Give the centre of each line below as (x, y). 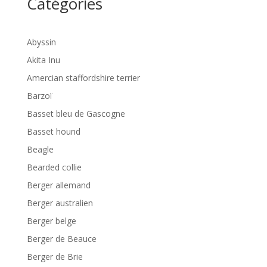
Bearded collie (54, 167)
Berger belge (51, 221)
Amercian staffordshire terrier (83, 78)
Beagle (40, 149)
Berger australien (60, 203)
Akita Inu (43, 60)
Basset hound (53, 131)
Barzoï (39, 96)
